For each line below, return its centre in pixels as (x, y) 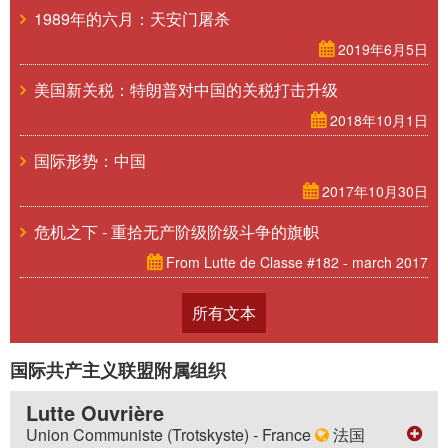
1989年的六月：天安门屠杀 (128, 18)
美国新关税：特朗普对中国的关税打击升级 (182, 89)
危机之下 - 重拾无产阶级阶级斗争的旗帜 (172, 231)
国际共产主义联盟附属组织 (118, 370)
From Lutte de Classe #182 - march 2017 (295, 262)
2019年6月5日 (381, 49)
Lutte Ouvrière (95, 412)
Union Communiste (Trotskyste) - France (168, 434)
